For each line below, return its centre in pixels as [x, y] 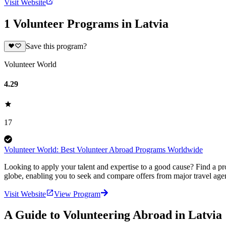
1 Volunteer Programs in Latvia [86, 23]
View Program [77, 194]
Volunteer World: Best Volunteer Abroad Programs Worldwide [103, 149]
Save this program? [56, 46]
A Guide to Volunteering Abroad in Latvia [113, 215]
